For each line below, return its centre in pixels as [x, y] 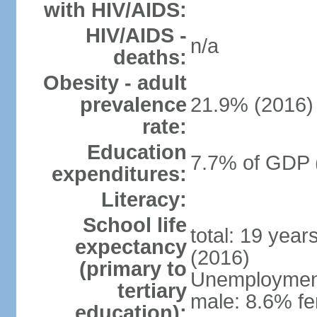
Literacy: [144, 200]
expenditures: [119, 174]
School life [134, 225]
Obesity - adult [115, 83]
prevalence [133, 105]
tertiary [152, 291]
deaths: [150, 57]
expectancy [131, 247]
